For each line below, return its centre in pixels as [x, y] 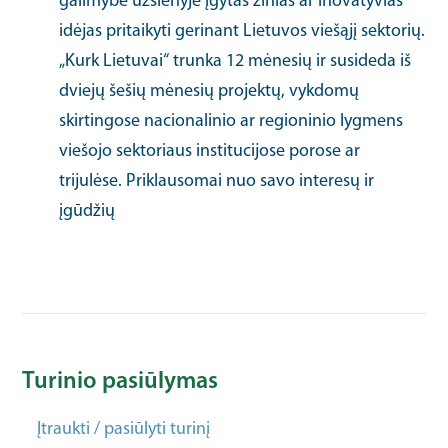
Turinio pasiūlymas [120, 382]
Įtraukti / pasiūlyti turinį [124, 429]
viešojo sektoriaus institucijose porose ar [210, 151]
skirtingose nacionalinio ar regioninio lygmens [231, 121]
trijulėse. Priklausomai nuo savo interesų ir [217, 181]
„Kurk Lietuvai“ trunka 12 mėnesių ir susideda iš [235, 61]
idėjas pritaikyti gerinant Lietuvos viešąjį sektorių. [242, 31]
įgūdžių [87, 211]
